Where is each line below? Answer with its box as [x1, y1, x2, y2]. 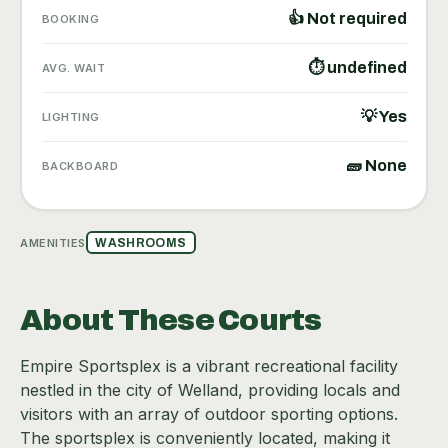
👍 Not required [287, 9, 407, 27]
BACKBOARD [41, 158, 119, 173]
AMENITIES [20, 235, 86, 250]
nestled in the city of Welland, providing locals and [20, 380, 400, 401]
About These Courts [20, 304, 322, 337]
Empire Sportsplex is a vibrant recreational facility [20, 356, 398, 377]
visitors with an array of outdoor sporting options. [20, 404, 398, 425]
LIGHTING [41, 109, 100, 124]
